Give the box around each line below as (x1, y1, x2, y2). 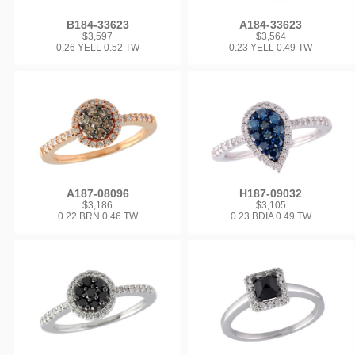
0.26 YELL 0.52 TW (55, 41, 139, 53)
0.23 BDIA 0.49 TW (230, 211, 311, 223)
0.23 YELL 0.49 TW (229, 41, 313, 53)
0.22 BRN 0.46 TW (57, 211, 138, 223)
